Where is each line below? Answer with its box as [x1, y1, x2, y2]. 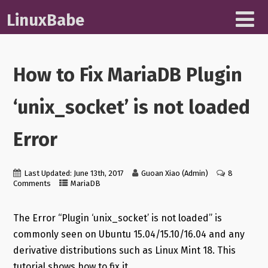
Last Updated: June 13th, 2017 [23, 169, 124, 178]
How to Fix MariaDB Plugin [13, 63, 242, 86]
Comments [13, 179, 51, 188]
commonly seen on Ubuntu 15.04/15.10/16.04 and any [13, 229, 245, 240]
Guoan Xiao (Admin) [141, 169, 208, 178]
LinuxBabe [7, 11, 85, 30]
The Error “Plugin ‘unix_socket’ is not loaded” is [13, 212, 222, 224]
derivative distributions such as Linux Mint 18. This [13, 245, 236, 257]
